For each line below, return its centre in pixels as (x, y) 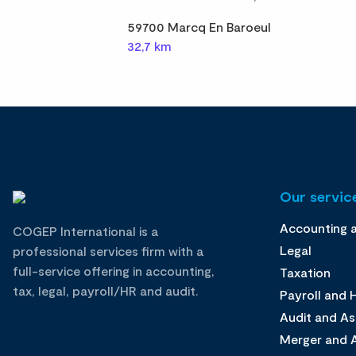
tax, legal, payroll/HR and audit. (106, 290)
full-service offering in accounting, (114, 271)
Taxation (305, 272)
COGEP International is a (85, 231)
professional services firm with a (108, 251)
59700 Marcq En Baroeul (199, 27)
